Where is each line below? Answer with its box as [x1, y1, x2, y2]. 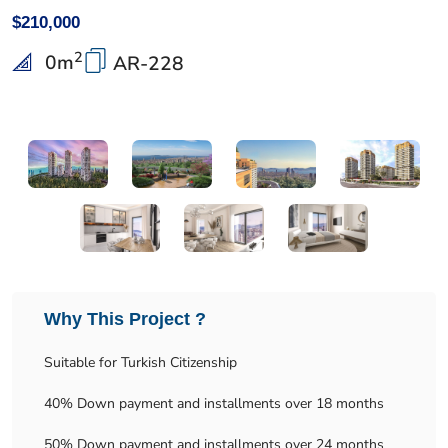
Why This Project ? [44, 309, 206, 329]
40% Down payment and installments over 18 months [44, 394, 384, 413]
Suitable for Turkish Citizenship [44, 353, 237, 372]
